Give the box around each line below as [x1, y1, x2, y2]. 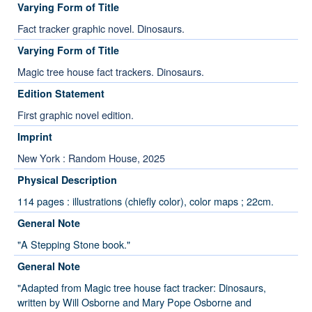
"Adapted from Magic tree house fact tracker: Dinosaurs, [17, 280, 266, 295]
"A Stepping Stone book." [17, 237, 130, 252]
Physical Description [17, 173, 117, 187]
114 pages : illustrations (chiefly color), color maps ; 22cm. [17, 194, 274, 209]
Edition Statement [17, 86, 104, 101]
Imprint [17, 130, 52, 144]
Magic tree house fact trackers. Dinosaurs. [17, 64, 204, 79]
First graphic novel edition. [17, 107, 134, 123]
